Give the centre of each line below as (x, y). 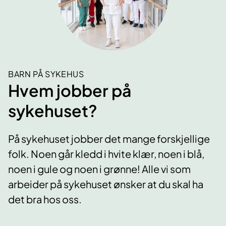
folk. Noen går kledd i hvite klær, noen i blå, (106, 154)
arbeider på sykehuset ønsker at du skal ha (106, 184)
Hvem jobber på (70, 90)
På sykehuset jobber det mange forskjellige (109, 139)
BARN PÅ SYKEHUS (46, 74)
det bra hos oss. (45, 199)
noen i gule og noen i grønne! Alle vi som (99, 169)
